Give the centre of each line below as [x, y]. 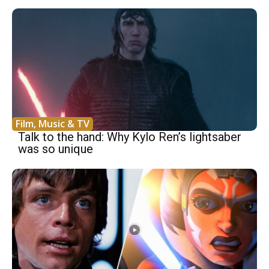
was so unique [56, 149]
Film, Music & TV [53, 124]
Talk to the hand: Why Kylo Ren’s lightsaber [130, 137]
